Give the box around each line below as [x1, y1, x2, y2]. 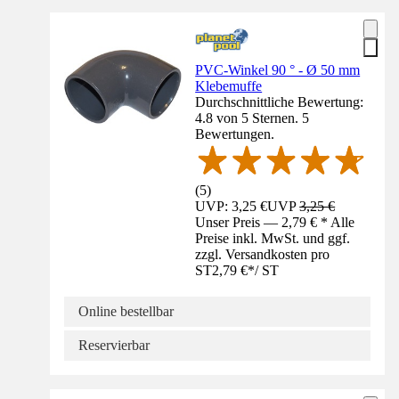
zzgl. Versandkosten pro [195, 246, 330, 262]
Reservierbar [78, 337, 150, 353]
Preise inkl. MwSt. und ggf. [195, 230, 351, 246]
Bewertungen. [195, 126, 275, 142]
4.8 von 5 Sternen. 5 [195, 110, 310, 126]
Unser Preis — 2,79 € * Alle [195, 214, 355, 230]
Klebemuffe [195, 77, 263, 94]
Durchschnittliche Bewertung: [195, 94, 364, 110]
